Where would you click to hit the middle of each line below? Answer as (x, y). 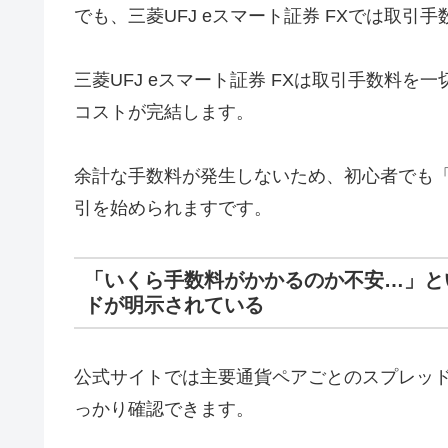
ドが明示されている (174, 304)
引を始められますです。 (173, 208)
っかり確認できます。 (164, 409)
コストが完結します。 (164, 112)
